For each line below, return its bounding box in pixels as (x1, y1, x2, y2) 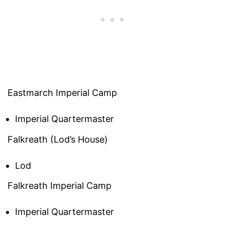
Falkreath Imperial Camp (8, 180, 111, 191)
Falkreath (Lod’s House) (8, 134, 108, 145)
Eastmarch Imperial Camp (8, 87, 117, 98)
